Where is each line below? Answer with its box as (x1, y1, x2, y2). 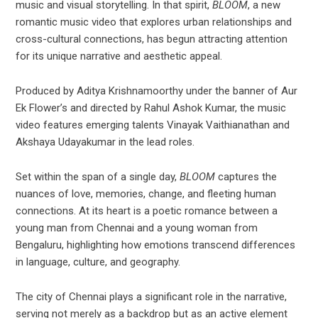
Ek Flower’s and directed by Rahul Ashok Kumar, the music (16, 102, 287, 115)
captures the (215, 170, 278, 184)
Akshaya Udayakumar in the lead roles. (16, 136, 195, 149)
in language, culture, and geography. (16, 256, 181, 269)
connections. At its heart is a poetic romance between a (16, 204, 278, 218)
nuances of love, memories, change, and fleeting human (16, 187, 277, 201)
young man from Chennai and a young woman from (16, 221, 258, 235)
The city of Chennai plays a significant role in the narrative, (16, 290, 287, 304)
